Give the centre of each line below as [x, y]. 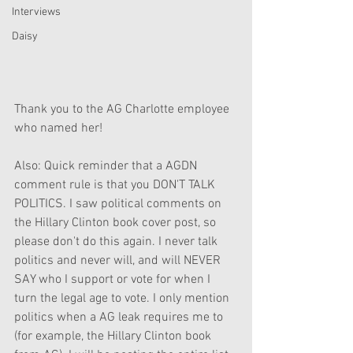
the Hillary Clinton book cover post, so [117, 223]
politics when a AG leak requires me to [120, 318]
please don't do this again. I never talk [117, 242]
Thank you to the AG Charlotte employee [123, 110]
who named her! [58, 129]
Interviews [36, 12]
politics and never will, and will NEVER [119, 261]
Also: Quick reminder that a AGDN [107, 167]
